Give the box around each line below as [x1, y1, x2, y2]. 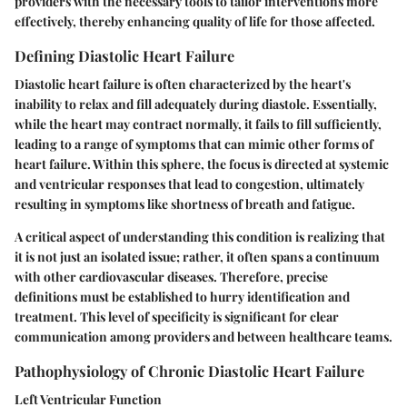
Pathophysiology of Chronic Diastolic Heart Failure [15, 361, 364, 382]
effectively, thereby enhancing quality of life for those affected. [15, 12, 375, 30]
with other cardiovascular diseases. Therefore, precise [15, 268, 328, 286]
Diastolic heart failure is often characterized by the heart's [15, 75, 351, 94]
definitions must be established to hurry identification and [15, 288, 350, 306]
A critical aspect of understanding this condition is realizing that [15, 228, 385, 246]
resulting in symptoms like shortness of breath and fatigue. [15, 195, 355, 213]
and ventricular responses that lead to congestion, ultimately [15, 175, 364, 194]
